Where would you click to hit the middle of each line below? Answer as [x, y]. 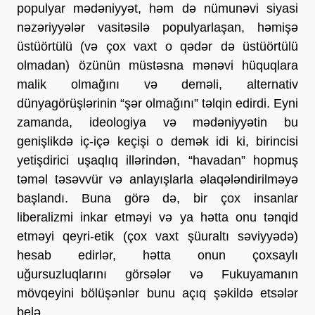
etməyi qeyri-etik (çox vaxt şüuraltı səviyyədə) [157, 236]
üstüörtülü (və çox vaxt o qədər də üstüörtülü [157, 46]
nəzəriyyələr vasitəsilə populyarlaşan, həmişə [157, 27]
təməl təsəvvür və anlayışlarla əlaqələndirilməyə [157, 179]
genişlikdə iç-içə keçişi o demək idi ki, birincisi [157, 141]
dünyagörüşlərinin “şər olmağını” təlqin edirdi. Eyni [157, 103]
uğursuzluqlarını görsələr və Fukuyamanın [157, 274]
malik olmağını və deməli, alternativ [157, 84]
